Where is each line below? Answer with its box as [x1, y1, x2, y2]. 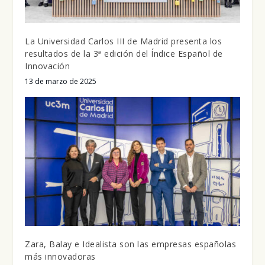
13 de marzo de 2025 [25, 76, 97, 87]
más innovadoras [25, 251, 96, 263]
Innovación [25, 60, 70, 72]
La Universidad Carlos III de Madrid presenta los [25, 35, 222, 47]
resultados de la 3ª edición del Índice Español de [25, 48, 223, 60]
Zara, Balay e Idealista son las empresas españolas [25, 238, 237, 250]
